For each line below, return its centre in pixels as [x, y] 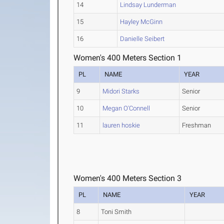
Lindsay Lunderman [148, 5]
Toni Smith [116, 212]
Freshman [197, 125]
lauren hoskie [121, 125]
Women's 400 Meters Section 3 [128, 178]
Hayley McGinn [141, 22]
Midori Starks [121, 91]
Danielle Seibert [142, 39]
